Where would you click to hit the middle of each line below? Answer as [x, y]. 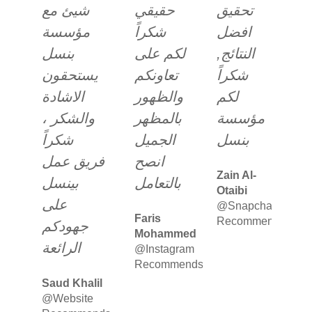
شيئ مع [65, 10]
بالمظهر [158, 118]
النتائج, [235, 53]
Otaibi [232, 190]
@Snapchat [245, 206]
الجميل [155, 140]
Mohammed [165, 234]
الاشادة [63, 96]
